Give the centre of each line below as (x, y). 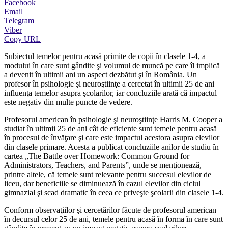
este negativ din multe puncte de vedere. (68, 102)
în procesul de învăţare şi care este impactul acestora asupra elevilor (112, 137)
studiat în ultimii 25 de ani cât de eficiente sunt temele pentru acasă (110, 128)
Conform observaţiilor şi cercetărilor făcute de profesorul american (110, 210)
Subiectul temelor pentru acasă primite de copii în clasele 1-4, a (105, 56)
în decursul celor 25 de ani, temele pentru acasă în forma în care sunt (113, 219)
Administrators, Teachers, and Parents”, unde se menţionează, (103, 165)
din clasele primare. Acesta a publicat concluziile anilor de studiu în (111, 147)
